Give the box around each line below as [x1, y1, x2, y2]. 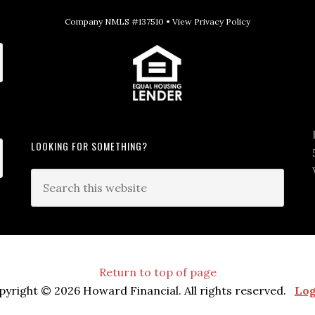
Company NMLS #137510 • [65, 15, 172, 27]
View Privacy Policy [172, 15, 250, 27]
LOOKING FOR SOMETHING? [31, 139, 148, 154]
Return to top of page [98, 265, 217, 280]
